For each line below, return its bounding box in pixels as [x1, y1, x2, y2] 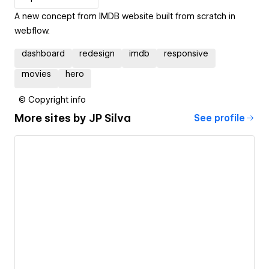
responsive [164, 48, 208, 58]
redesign [79, 48, 115, 58]
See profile [194, 112, 245, 124]
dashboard [22, 48, 65, 58]
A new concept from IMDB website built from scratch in [14, 11, 235, 21]
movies [22, 68, 51, 79]
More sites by [14, 112, 89, 125]
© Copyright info [19, 94, 86, 104]
